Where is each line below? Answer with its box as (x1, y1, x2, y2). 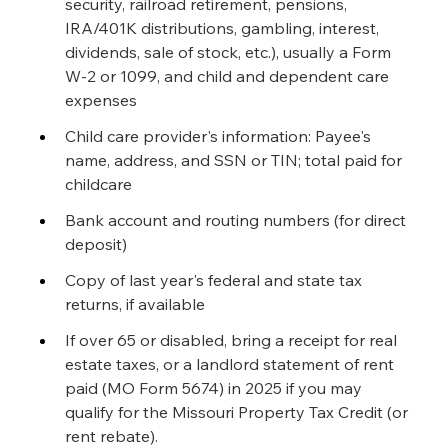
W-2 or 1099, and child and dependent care (65, 66, 393, 86)
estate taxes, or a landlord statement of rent (65, 354, 398, 374)
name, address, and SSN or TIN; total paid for (65, 150, 406, 170)
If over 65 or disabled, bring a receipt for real (65, 330, 401, 350)
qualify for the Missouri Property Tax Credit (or (65, 402, 412, 422)
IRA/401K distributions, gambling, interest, (65, 18, 383, 38)
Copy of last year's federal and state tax (65, 270, 366, 290)
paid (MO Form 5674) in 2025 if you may (65, 378, 366, 398)
